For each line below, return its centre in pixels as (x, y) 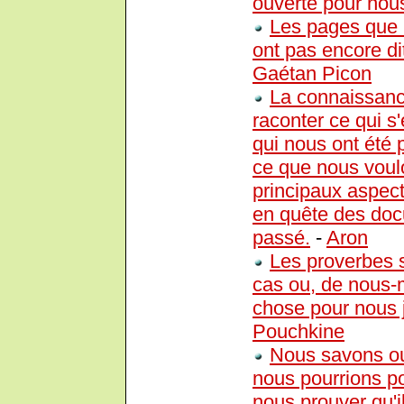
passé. (281, 238)
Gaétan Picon (312, 74)
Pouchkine (298, 332)
